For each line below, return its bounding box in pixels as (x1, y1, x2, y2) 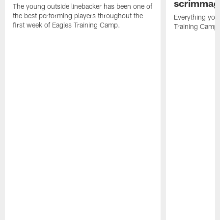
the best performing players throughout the (13, 11, 143, 20)
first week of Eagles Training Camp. (13, 21, 121, 29)
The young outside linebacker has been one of (13, 2, 153, 11)
